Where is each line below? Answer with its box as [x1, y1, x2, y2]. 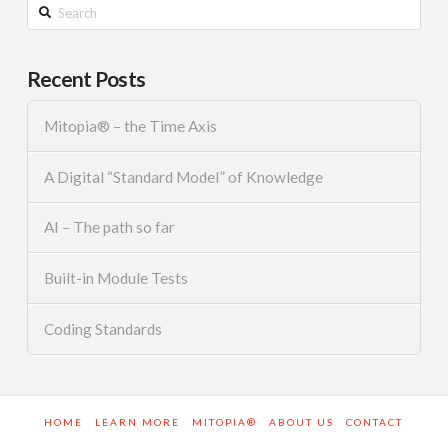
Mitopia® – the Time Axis [43, 116, 217, 135]
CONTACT [346, 416, 404, 429]
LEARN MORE [95, 416, 181, 429]
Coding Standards [43, 320, 162, 339]
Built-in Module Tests [43, 269, 188, 288]
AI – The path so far [43, 218, 175, 237]
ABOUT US [269, 416, 335, 429]
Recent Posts [26, 66, 146, 92]
